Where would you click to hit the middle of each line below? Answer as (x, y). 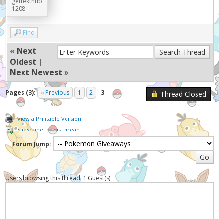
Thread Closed (183, 94)
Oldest (23, 61)
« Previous (55, 92)
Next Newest (36, 72)
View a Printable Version (49, 118)
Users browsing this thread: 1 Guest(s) (58, 178)
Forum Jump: (32, 144)
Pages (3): (21, 92)
